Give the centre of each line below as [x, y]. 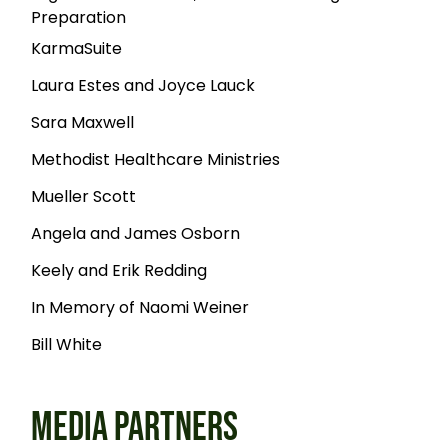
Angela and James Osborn [136, 234]
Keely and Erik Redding [119, 271]
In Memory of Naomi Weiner [140, 308]
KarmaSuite [77, 49]
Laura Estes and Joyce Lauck [143, 86]
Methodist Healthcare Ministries [156, 160]
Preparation [79, 18]
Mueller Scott [84, 197]
